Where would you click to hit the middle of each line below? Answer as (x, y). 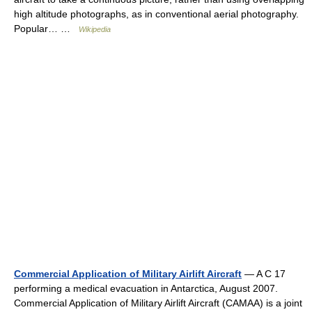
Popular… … (46, 28)
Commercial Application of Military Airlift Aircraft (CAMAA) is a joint (158, 303)
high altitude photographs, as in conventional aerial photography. (156, 14)
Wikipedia (95, 29)
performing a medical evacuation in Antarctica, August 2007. (146, 288)
